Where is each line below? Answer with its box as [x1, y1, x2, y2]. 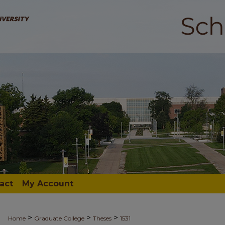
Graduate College [34, 214, 84, 222]
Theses [93, 214, 111, 222]
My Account [22, 179, 73, 188]
